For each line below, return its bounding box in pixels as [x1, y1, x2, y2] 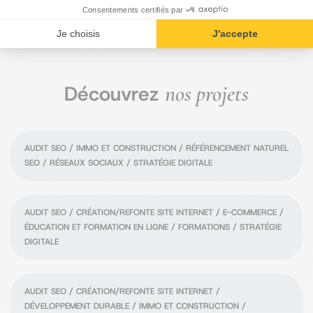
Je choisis [56, 28, 100, 40]
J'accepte [212, 28, 258, 40]
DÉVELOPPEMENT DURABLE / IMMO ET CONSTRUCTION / [24, 300, 246, 312]
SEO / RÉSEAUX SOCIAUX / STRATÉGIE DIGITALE [24, 157, 212, 168]
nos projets [165, 80, 249, 107]
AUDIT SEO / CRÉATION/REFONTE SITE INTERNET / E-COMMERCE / [24, 207, 284, 218]
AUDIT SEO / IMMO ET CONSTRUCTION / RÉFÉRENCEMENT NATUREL [24, 143, 289, 154]
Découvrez [64, 81, 165, 107]
